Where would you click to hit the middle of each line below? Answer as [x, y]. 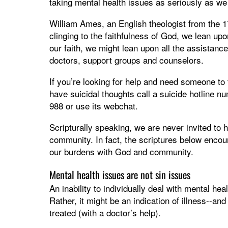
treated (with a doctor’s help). [106, 213]
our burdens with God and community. [121, 152]
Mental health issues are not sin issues [120, 175]
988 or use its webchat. [94, 106]
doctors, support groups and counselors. [126, 60]
